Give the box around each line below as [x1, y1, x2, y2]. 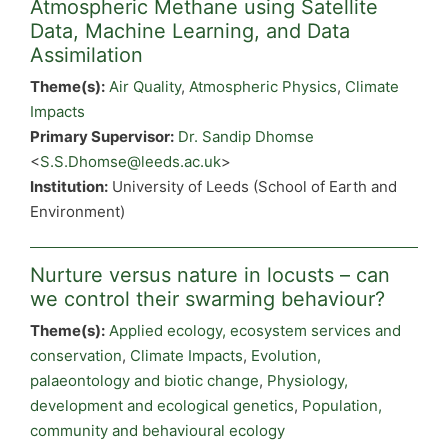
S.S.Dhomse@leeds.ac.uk [40, 152, 221, 171]
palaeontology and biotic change [30, 371, 259, 390]
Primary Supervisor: [30, 127, 174, 146]
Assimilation [30, 42, 143, 67]
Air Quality [109, 77, 181, 96]
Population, [302, 396, 382, 415]
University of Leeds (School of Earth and [108, 177, 397, 196]
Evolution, [251, 346, 321, 365]
